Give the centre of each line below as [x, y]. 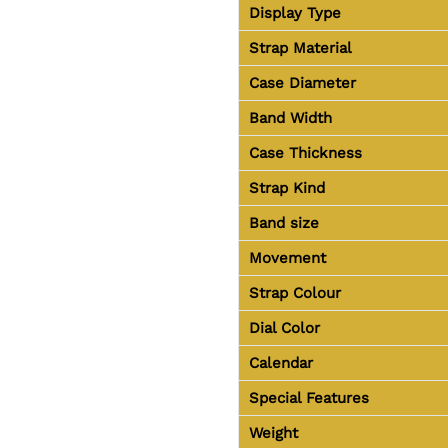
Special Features [308, 397]
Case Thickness [305, 152]
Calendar [280, 362]
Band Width [290, 117]
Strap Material [300, 47]
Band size [283, 222]
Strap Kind [286, 187]
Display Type [294, 12]
